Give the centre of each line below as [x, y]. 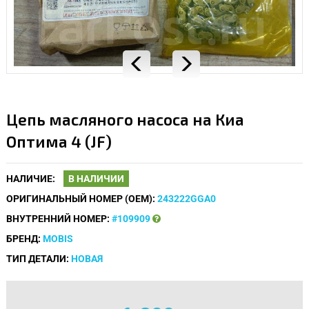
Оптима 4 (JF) [59, 141]
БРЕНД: [23, 238]
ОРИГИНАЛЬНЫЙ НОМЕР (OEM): [81, 198]
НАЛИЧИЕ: [31, 178]
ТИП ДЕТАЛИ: [38, 258]
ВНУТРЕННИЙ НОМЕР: [58, 218]
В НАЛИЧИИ [96, 178]
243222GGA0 [187, 198]
